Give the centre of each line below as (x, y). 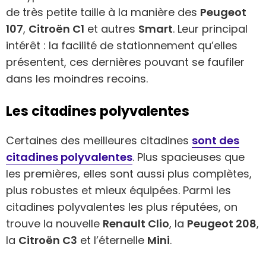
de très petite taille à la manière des (103, 12)
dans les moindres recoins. (77, 79)
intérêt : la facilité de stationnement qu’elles (122, 46)
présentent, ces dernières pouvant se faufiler (125, 62)
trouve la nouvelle (54, 223)
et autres (111, 29)
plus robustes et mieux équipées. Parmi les (118, 190)
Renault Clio (136, 223)
